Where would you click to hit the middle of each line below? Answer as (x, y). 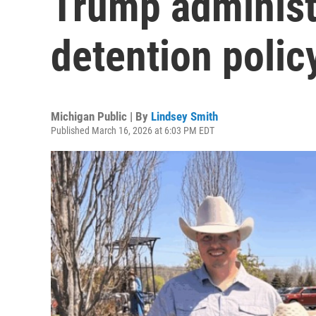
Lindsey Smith (184, 116)
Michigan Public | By (101, 116)
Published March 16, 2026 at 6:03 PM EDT (133, 130)
